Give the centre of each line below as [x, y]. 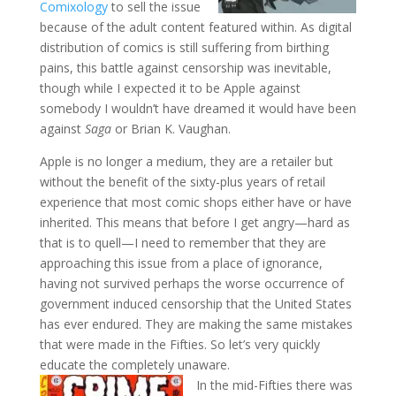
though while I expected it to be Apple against [170, 88]
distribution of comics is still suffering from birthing [184, 47]
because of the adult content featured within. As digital [195, 27]
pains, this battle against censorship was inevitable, [185, 67]
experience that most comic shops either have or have [195, 202]
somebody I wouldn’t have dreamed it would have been [198, 108]
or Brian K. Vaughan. [171, 128]
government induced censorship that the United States [195, 303]
